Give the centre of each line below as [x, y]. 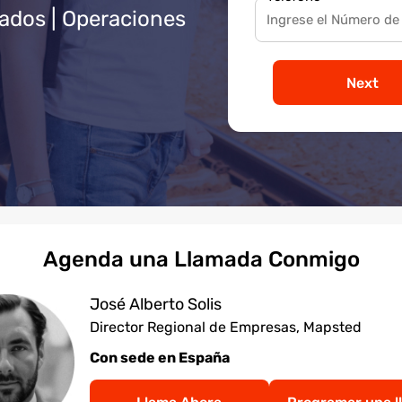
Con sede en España [159, 358]
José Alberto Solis [155, 305]
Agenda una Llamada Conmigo [201, 260]
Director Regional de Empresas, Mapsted [225, 328]
